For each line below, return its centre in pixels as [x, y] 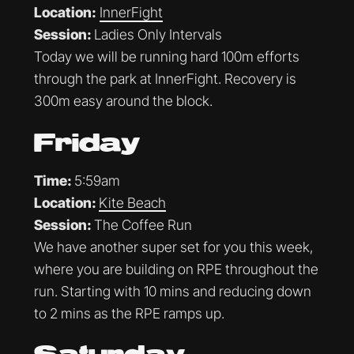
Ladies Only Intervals [158, 35]
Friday [87, 144]
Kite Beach [132, 202]
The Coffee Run [143, 224]
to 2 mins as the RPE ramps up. [129, 313]
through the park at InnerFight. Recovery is [165, 79]
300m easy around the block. [123, 101]
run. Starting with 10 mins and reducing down [172, 291]
